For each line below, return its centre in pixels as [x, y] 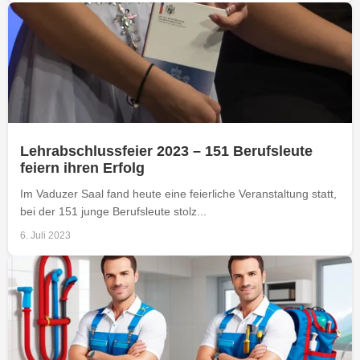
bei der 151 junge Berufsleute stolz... [113, 211]
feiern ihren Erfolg [82, 168]
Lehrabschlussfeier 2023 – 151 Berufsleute [166, 151]
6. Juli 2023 [45, 235]
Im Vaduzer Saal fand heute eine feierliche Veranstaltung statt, [178, 193]
